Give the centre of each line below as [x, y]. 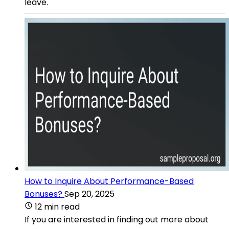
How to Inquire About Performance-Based [109, 181]
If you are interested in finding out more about [117, 219]
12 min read [57, 207]
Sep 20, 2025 [89, 194]
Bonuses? [43, 194]
